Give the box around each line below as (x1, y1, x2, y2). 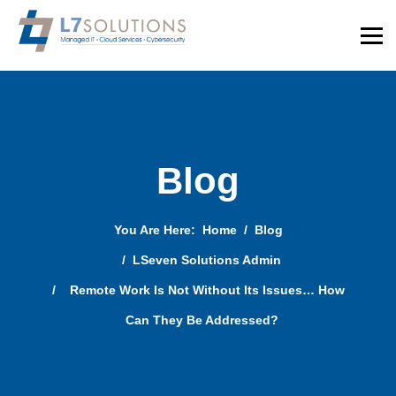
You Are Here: (113, 223, 202, 237)
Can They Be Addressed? (125, 313, 278, 327)
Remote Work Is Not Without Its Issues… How (69, 283, 345, 297)
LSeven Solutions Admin (133, 253, 281, 267)
